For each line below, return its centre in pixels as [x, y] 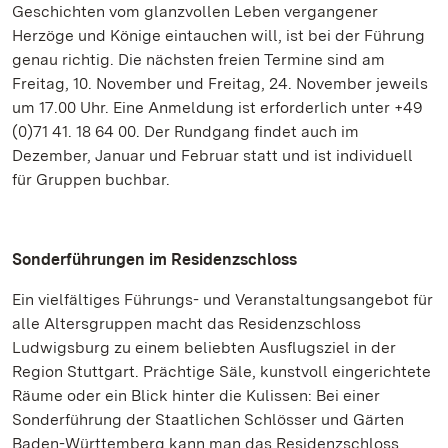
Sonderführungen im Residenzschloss [154, 259]
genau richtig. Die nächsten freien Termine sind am [198, 59]
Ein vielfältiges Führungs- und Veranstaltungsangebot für [222, 299]
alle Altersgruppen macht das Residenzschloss [186, 323]
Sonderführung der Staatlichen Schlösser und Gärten [208, 419]
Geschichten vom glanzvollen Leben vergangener [195, 11]
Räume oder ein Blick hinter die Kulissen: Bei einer [196, 395]
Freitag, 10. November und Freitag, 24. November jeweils [220, 83]
